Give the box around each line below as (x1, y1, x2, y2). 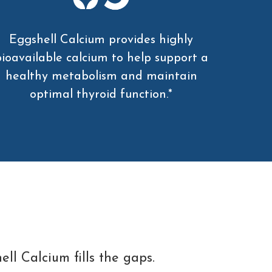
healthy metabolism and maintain (5, 70, 197, 83)
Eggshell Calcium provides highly (9, 34, 194, 47)
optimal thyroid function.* (30, 89, 173, 101)
